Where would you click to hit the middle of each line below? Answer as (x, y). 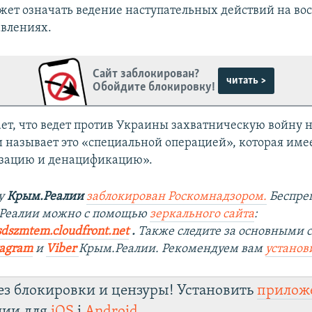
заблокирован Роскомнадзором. (177, 197)
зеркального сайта (202, 214)
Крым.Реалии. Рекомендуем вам (172, 249)
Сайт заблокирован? (146, 74)
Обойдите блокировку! (154, 87)
